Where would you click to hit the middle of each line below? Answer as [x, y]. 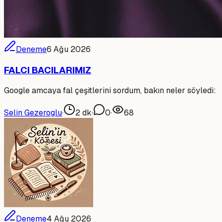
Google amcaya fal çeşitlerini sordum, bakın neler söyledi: [110, 91]
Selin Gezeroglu [33, 113]
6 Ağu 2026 [69, 50]
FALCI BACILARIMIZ [48, 70]
